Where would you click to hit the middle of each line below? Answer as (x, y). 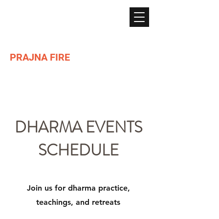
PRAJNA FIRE (40, 57)
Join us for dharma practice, (78, 188)
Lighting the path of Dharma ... (78, 72)
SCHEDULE (78, 150)
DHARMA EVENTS (78, 127)
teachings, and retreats (78, 202)
